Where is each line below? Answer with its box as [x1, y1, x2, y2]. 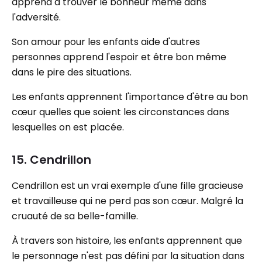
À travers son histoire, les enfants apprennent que [12, 234, 242, 247]
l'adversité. [12, 11, 61, 24]
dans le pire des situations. [12, 65, 132, 79]
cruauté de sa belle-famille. [12, 209, 138, 223]
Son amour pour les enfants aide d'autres [12, 35, 200, 49]
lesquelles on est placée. [12, 120, 124, 134]
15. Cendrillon [12, 151, 91, 168]
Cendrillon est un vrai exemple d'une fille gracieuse [12, 179, 243, 192]
